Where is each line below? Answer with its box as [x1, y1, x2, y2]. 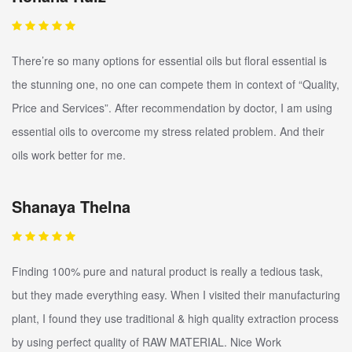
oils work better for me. [12, 147, 126, 163]
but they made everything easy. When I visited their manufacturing [12, 287, 340, 303]
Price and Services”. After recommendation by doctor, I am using [12, 100, 332, 116]
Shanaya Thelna [12, 195, 130, 218]
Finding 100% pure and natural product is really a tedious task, [12, 263, 323, 280]
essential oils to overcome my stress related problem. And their [12, 123, 324, 140]
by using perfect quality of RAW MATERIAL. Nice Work [12, 334, 281, 350]
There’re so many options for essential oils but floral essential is [12, 53, 327, 69]
